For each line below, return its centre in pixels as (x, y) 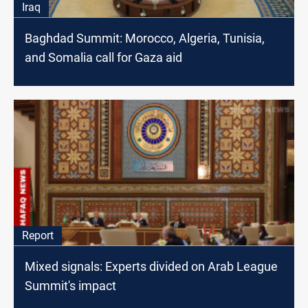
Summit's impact (70, 286)
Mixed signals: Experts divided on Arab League (151, 267)
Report (38, 236)
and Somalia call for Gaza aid (103, 58)
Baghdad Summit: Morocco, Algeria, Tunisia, (145, 38)
